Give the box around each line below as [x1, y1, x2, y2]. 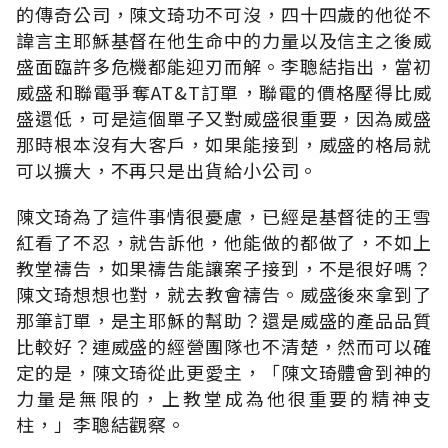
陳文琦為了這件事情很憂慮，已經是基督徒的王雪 [16, 202, 432, 229]
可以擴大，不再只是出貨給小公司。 [16, 156, 319, 183]
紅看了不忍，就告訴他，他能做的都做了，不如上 [16, 228, 432, 255]
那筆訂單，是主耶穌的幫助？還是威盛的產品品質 [16, 306, 432, 333]
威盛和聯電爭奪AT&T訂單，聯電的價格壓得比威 [16, 78, 432, 105]
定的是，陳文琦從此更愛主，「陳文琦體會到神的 [16, 358, 432, 385]
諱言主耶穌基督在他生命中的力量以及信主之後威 [16, 26, 432, 53]
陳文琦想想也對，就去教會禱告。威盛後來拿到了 [16, 280, 432, 307]
